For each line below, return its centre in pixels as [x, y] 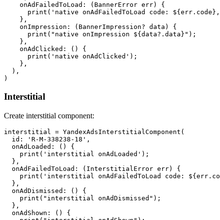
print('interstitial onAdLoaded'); [77, 154]
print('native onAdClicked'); [71, 56]
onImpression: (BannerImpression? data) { [90, 27]
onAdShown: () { [37, 213]
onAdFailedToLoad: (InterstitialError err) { [92, 168]
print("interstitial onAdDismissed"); [82, 198]
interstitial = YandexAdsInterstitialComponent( [94, 132]
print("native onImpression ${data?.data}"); [100, 34]
